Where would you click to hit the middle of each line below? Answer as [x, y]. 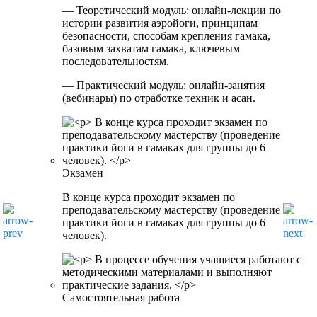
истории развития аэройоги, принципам [160, 23]
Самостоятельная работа [121, 298]
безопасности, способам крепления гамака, [166, 36]
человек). [85, 236]
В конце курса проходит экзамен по [149, 197]
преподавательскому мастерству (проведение [171, 210]
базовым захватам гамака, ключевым [151, 49]
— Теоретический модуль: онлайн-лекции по [172, 11]
